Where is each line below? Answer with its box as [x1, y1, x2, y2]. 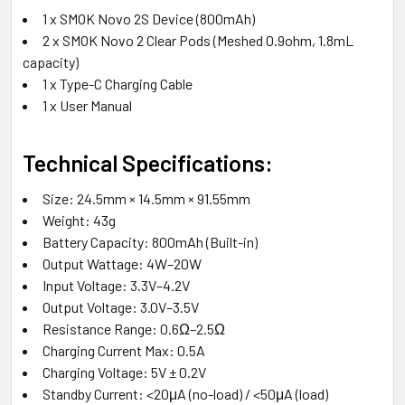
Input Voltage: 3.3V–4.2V [42, 277, 190, 295]
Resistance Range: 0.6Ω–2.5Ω [42, 320, 225, 338]
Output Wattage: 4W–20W [42, 255, 202, 273]
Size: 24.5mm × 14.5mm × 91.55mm [42, 190, 250, 208]
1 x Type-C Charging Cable [42, 75, 193, 93]
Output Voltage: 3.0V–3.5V [42, 298, 199, 316]
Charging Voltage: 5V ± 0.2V [42, 363, 206, 381]
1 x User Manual [42, 97, 132, 115]
